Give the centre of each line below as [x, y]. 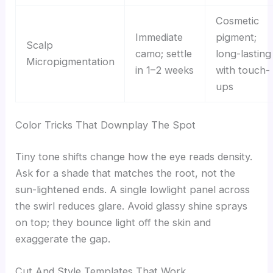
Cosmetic [237, 20]
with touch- [243, 70]
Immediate [159, 37]
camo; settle [163, 53]
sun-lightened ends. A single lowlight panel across [133, 189]
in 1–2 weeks [164, 70]
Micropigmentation [70, 61]
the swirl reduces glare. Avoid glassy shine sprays [132, 206]
